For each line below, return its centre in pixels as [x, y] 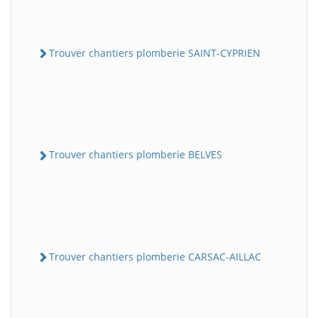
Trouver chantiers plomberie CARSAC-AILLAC [155, 256]
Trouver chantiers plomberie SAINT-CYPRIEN [155, 53]
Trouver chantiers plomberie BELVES [136, 155]
